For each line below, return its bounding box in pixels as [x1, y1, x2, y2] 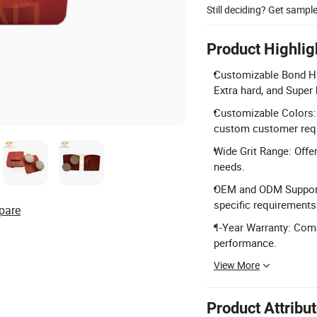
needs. [214, 158, 245, 173]
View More [214, 258, 260, 272]
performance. [214, 235, 277, 250]
